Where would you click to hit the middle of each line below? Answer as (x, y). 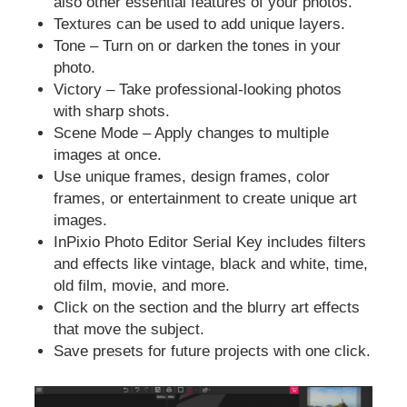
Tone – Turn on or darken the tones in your (198, 46)
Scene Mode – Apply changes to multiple (192, 134)
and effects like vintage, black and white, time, (211, 264)
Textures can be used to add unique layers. (200, 25)
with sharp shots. (112, 112)
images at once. (108, 155)
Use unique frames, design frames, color (192, 177)
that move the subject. (129, 330)
